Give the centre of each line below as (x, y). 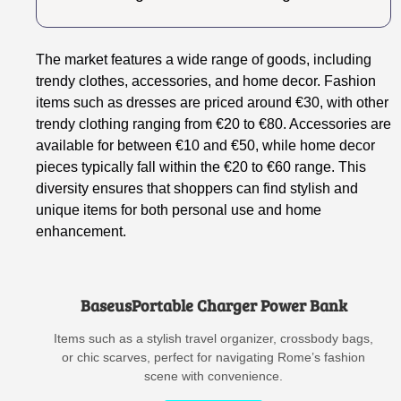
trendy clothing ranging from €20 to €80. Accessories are (214, 124)
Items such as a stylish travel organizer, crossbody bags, (214, 338)
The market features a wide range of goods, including (204, 59)
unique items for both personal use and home (179, 209)
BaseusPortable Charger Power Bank (213, 305)
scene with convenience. (214, 375)
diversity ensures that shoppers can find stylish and (197, 188)
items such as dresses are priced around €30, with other (213, 102)
